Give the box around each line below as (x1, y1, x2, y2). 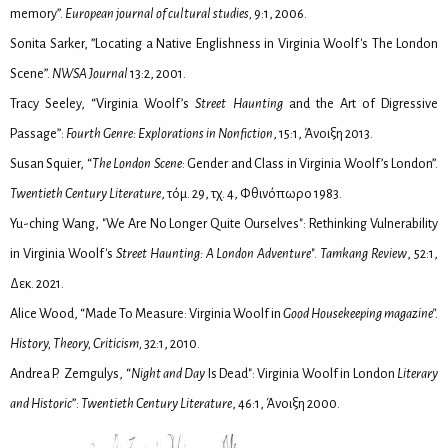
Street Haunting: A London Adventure (115, 245, 312, 261)
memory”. (10, 5, 65, 21)
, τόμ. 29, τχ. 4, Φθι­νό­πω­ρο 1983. (161, 185, 342, 201)
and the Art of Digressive (282, 95, 439, 111)
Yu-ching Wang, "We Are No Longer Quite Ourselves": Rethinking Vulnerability (10, 215, 438, 231)
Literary (397, 365, 439, 381)
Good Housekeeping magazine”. (283, 305, 438, 321)
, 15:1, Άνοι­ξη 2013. (273, 125, 373, 141)
